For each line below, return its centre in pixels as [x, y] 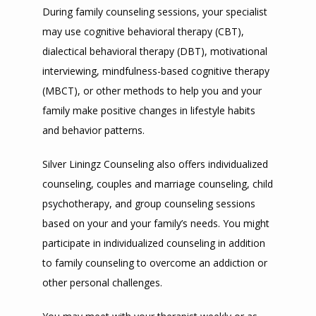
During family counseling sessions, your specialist [155, 12]
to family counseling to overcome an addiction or [155, 263]
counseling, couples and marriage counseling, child [158, 184]
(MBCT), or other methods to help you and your [152, 91]
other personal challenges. [102, 282]
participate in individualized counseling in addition [154, 243]
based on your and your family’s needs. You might [156, 223]
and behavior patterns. [93, 130]
